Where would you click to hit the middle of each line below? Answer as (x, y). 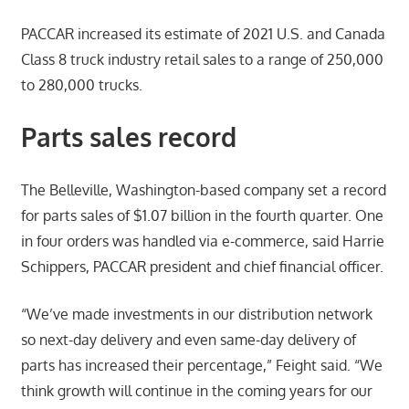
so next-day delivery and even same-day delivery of (188, 339)
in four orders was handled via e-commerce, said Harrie (202, 241)
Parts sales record (128, 136)
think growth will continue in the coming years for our (196, 390)
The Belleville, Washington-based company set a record (203, 189)
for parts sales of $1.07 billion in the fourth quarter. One (202, 215)
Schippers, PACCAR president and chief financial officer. (202, 266)
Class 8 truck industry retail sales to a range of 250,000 (202, 59)
